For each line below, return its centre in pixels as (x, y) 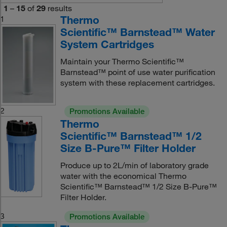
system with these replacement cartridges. (137, 83)
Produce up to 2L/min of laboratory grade (134, 165)
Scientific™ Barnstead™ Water (137, 32)
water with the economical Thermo (123, 176)
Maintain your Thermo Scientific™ (122, 61)
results (60, 8)
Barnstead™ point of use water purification (138, 72)
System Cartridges (107, 44)
